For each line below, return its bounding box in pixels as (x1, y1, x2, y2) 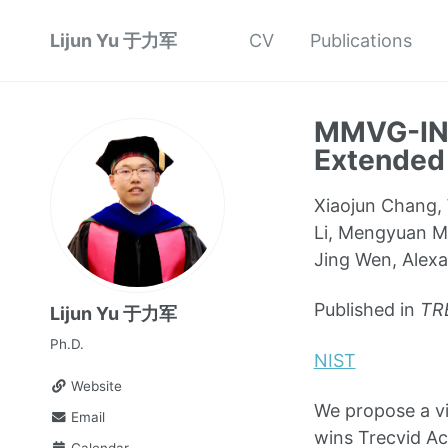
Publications (310, 30, 412, 51)
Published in (313, 299, 420, 321)
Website (67, 378, 123, 395)
